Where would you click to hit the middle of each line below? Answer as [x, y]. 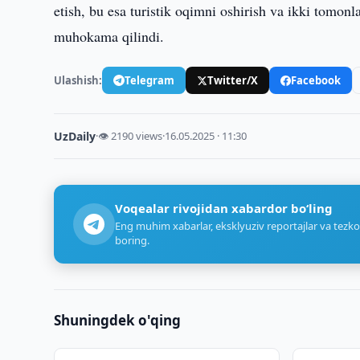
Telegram [150, 80]
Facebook [316, 80]
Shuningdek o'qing [118, 320]
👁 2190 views [131, 136]
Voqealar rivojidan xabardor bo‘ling [224, 208]
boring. [133, 240]
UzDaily [75, 136]
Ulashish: [78, 80]
